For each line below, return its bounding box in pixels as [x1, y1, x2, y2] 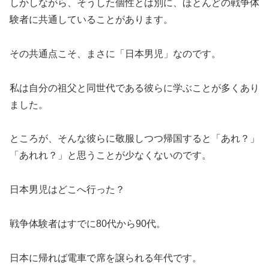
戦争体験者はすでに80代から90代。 [10, 219, 166, 229]
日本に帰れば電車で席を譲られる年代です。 [10, 252, 202, 263]
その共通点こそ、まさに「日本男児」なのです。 [10, 48, 221, 59]
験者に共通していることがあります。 [10, 14, 173, 25]
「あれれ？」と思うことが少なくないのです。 [10, 150, 211, 161]
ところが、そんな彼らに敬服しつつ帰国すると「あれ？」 [10, 133, 259, 144]
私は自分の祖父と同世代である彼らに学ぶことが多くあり [10, 82, 259, 93]
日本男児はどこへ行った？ [10, 184, 125, 195]
